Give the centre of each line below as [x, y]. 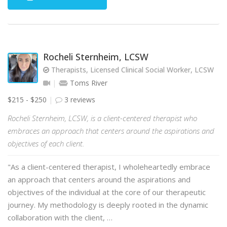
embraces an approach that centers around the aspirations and [111, 131]
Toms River [88, 83]
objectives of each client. [46, 143]
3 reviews [79, 100]
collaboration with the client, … [60, 217]
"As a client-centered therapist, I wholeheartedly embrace [109, 167]
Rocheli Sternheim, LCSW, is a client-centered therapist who [102, 118]
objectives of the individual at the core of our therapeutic [107, 192]
